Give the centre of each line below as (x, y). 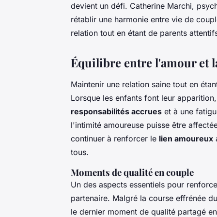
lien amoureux (186, 139)
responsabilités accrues (116, 112)
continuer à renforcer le (115, 139)
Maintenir (89, 85)
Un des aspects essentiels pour (129, 185)
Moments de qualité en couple (132, 172)
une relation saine (139, 85)
